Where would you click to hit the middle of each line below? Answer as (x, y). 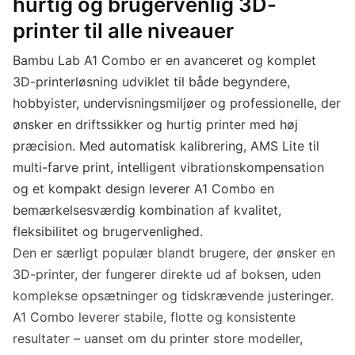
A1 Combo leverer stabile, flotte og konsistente (154, 317)
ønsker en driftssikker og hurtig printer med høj (155, 125)
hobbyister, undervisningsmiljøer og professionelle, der (177, 103)
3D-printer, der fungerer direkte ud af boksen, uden (167, 275)
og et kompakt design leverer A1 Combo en (143, 189)
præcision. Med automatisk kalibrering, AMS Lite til (166, 146)
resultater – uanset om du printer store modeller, (158, 339)
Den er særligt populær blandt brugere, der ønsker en (174, 253)
